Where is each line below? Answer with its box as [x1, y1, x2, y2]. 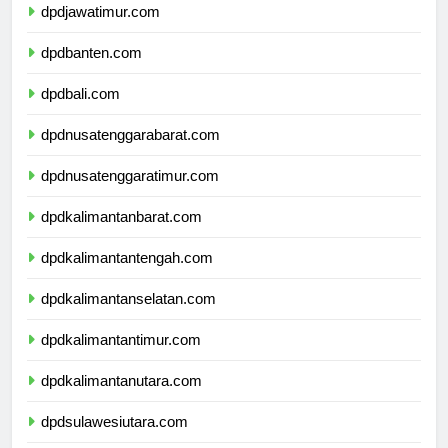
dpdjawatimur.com [41, 21, 160, 39]
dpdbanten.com [41, 62, 142, 80]
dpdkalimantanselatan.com [41, 308, 216, 326]
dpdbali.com [41, 103, 120, 121]
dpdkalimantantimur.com [41, 349, 201, 367]
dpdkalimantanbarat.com [41, 226, 202, 244]
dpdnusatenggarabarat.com [41, 144, 220, 162]
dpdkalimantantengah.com [41, 267, 213, 285]
